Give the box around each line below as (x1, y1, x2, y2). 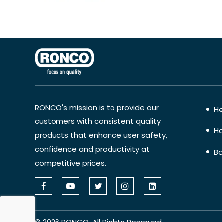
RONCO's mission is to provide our (35, 102, 159, 112)
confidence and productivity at (35, 143, 150, 154)
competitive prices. (35, 157, 106, 168)
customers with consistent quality (35, 115, 161, 126)
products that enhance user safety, (35, 129, 167, 140)
